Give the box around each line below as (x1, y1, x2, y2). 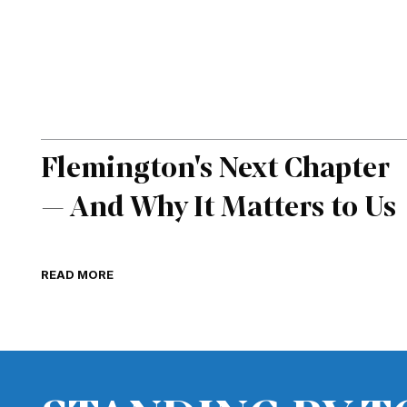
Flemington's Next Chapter (41, 148, 390, 184)
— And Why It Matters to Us (41, 187, 396, 223)
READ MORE (41, 266, 114, 282)
